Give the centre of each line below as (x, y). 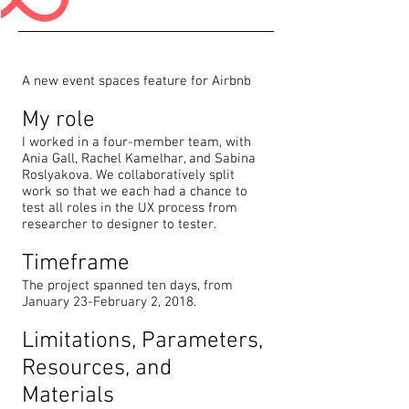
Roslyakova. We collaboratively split (128, 175)
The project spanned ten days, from (127, 286)
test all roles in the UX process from (130, 208)
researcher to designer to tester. (119, 225)
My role (58, 121)
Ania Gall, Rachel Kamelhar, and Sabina (139, 159)
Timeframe (76, 264)
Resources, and (97, 369)
